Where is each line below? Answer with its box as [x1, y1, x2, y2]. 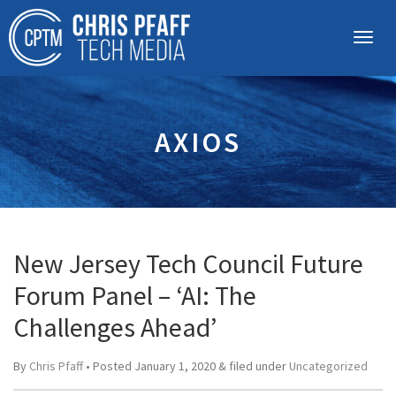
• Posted [83, 358, 134, 374]
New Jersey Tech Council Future [13, 247, 363, 280]
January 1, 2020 [134, 358, 216, 374]
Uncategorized [289, 358, 368, 374]
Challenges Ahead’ [13, 310, 217, 344]
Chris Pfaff [29, 358, 83, 374]
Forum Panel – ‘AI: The [13, 278, 256, 312]
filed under [226, 358, 289, 374]
